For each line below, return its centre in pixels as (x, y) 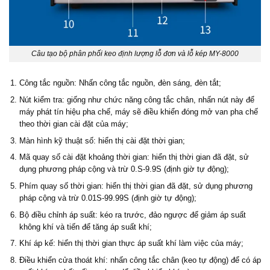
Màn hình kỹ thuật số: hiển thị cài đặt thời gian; (102, 140)
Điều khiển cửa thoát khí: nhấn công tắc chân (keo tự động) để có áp (140, 260)
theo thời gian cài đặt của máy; (74, 124)
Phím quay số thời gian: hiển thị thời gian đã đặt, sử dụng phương (136, 186)
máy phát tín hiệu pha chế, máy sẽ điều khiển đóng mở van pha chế (138, 112)
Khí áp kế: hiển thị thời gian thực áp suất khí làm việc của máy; (131, 243)
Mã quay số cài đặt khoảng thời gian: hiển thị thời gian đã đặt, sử (134, 157)
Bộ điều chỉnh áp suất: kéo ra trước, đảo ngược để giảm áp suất (132, 215)
